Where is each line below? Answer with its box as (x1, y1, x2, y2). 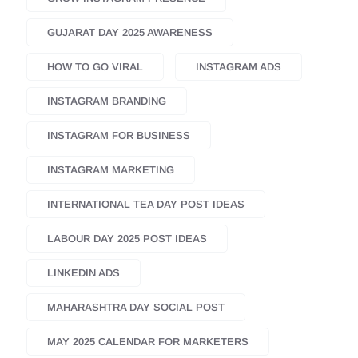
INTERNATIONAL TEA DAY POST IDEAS (47, 198, 245, 211)
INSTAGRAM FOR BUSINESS (47, 129, 190, 142)
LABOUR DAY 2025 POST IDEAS (47, 233, 207, 245)
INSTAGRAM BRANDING (47, 95, 166, 108)
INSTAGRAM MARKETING (47, 164, 174, 177)
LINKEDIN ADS (47, 267, 120, 280)
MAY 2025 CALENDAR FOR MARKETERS (47, 336, 249, 348)
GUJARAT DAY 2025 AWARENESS (47, 26, 213, 39)
